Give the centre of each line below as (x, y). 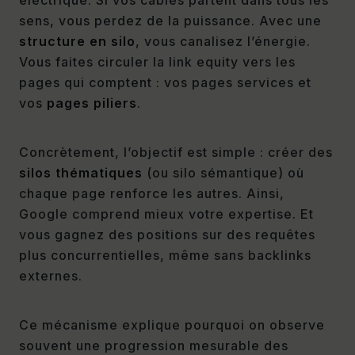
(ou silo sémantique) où (223, 172)
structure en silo (77, 41)
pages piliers (92, 103)
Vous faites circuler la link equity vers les (157, 61)
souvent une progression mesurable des (154, 345)
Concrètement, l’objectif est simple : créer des (176, 152)
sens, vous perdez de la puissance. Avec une (170, 20)
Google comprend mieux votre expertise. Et (166, 214)
